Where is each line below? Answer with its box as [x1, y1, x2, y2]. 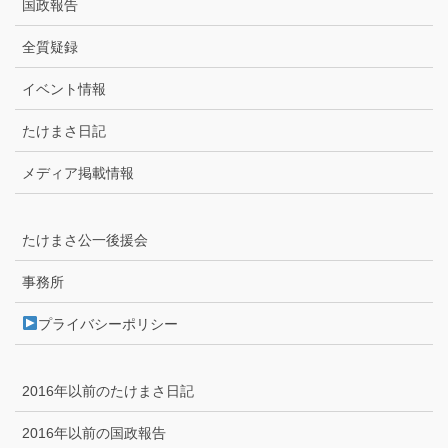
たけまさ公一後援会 [22, 231, 148, 248]
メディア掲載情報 [22, 164, 134, 181]
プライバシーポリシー [37, 315, 178, 332]
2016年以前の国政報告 [22, 424, 166, 441]
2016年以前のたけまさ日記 [22, 382, 194, 399]
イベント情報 [22, 80, 106, 97]
